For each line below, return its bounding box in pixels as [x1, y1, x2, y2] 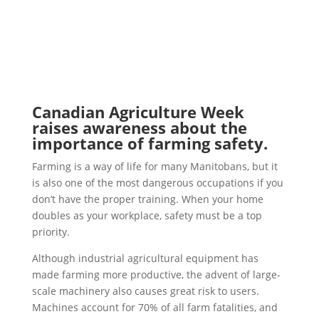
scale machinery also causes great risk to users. [31, 284, 259, 298]
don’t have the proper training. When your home [31, 192, 263, 206]
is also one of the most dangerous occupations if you [31, 176, 283, 189]
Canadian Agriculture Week [31, 101, 244, 122]
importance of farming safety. [31, 132, 272, 154]
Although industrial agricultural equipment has [31, 251, 258, 265]
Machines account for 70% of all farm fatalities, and [31, 300, 278, 314]
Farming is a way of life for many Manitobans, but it [31, 159, 278, 173]
